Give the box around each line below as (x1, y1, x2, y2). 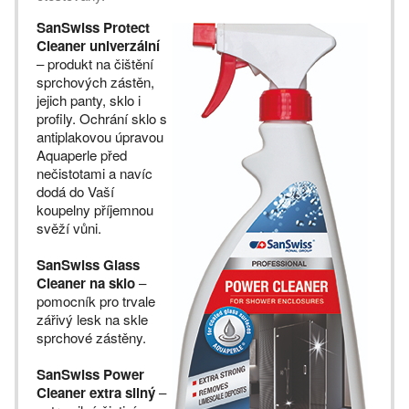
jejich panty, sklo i (37, 90, 141, 110)
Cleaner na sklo (37, 273, 135, 293)
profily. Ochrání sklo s (37, 109, 167, 128)
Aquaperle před (37, 145, 127, 164)
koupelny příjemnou (37, 200, 153, 219)
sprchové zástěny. (37, 328, 146, 347)
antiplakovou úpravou (37, 127, 163, 146)
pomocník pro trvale (37, 291, 155, 310)
